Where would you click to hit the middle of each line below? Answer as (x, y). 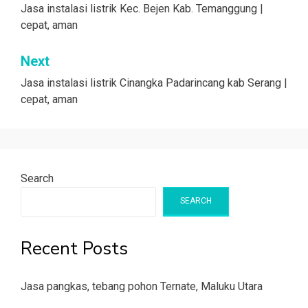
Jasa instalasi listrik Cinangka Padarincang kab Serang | (154, 82)
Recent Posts (74, 248)
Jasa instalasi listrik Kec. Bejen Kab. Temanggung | (142, 8)
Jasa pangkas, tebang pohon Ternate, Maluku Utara (142, 286)
